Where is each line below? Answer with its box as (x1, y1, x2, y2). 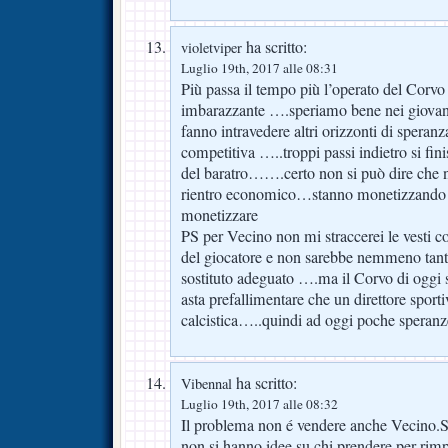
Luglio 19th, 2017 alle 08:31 (181, 59, 338, 78)
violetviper (181, 38, 242, 58)
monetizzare (181, 204, 258, 227)
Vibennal (181, 374, 232, 394)
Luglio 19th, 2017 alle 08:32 (181, 395, 338, 414)
